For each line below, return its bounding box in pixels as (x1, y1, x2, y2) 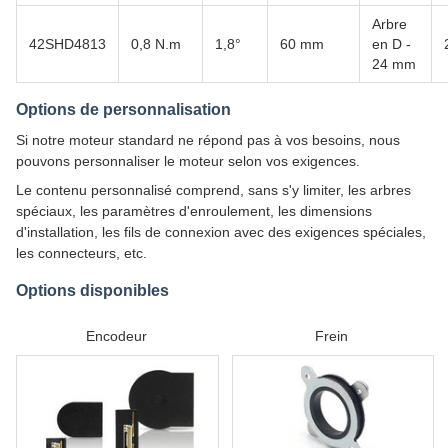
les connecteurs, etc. (16, 245, 147, 261)
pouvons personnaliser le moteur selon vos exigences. (16, 153, 360, 169)
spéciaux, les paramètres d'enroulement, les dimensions (16, 203, 372, 219)
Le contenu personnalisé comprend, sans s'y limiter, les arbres (16, 182, 411, 198)
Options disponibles (16, 282, 169, 299)
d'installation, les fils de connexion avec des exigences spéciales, (16, 224, 426, 240)
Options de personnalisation (16, 101, 231, 118)
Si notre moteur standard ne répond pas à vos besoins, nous (16, 132, 400, 148)
